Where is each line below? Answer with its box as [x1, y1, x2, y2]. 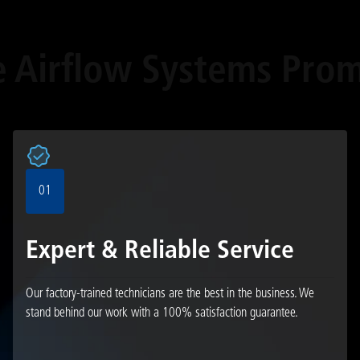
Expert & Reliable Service [25, 238, 294, 264]
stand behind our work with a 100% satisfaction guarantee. [25, 306, 298, 320]
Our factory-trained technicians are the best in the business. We [25, 287, 314, 301]
